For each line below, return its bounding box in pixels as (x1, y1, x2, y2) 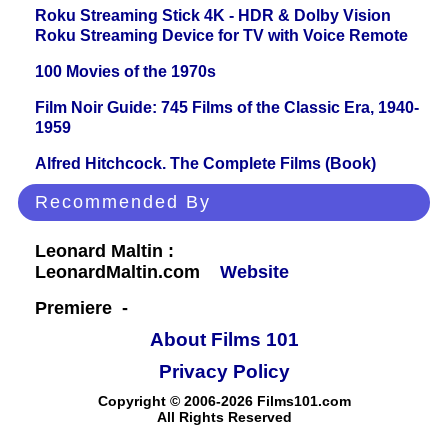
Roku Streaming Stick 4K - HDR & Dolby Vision (35, 7, 391, 25)
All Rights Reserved (156, 409, 292, 426)
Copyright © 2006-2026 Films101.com (97, 393, 351, 410)
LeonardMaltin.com (35, 262, 200, 283)
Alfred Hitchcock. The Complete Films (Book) (35, 155, 376, 173)
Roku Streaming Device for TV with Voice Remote (35, 27, 408, 45)
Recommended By (35, 192, 211, 213)
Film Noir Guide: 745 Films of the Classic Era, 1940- (35, 99, 419, 117)
